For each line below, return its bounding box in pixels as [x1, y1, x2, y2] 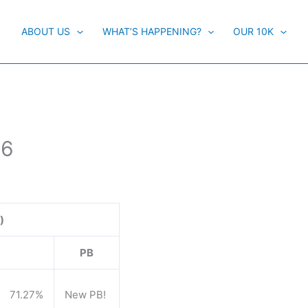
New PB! [65, 288, 106, 301]
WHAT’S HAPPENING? [102, 25, 201, 37]
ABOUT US [21, 25, 71, 37]
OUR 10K [233, 25, 274, 37]
